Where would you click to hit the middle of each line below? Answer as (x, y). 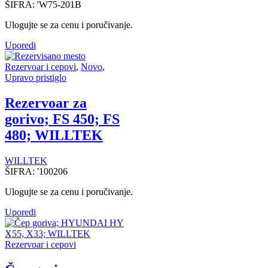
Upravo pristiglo (36, 78)
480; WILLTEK (54, 135)
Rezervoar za (46, 103)
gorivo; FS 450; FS (62, 119)
